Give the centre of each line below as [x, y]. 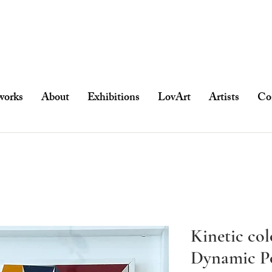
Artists [224, 98]
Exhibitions [113, 98]
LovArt [174, 98]
